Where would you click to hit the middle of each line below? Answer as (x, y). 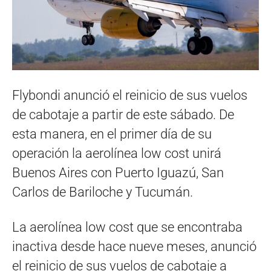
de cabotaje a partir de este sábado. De (123, 114)
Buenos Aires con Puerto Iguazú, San (118, 172)
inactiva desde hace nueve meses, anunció (134, 246)
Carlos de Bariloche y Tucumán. (103, 192)
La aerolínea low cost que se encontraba (127, 227)
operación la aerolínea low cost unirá (117, 153)
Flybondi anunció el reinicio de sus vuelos (130, 95)
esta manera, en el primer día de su (112, 134)
